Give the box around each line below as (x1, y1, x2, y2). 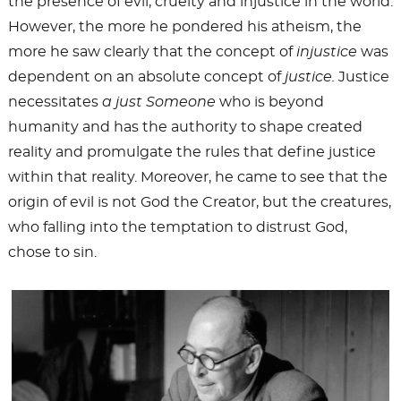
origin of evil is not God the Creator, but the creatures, (7, 195, 391, 210)
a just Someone (101, 95, 216, 110)
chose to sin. (7, 245, 97, 260)
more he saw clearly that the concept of (7, 45, 296, 60)
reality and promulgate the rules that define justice (7, 145, 376, 160)
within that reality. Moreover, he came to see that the (7, 170, 388, 185)
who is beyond (215, 95, 324, 110)
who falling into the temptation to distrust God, (7, 220, 347, 235)
